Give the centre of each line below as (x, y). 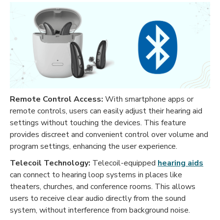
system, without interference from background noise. (100, 210)
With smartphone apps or (148, 99)
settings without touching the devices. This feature (98, 123)
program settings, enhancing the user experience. (94, 146)
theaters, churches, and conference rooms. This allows (103, 186)
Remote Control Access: (56, 99)
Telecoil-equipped (124, 163)
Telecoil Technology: (50, 163)
